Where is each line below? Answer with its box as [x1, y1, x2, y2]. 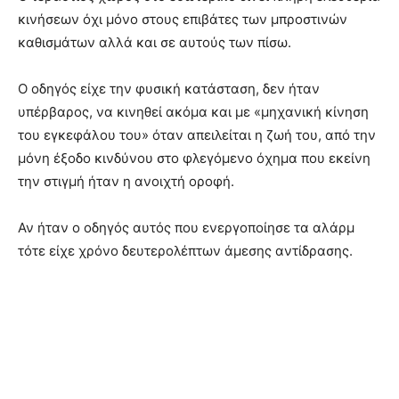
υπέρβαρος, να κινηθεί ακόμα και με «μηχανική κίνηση [18, 102, 369, 120]
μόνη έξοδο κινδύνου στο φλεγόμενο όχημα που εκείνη [18, 149, 370, 167]
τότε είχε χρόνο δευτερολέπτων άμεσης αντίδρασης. [18, 241, 353, 259]
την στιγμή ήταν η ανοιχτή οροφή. [18, 172, 234, 190]
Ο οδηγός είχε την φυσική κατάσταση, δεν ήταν [18, 79, 320, 97]
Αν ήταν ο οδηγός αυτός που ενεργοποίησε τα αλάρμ [18, 218, 354, 236]
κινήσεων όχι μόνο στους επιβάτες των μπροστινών [18, 10, 347, 28]
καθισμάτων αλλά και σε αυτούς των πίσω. [18, 33, 291, 51]
